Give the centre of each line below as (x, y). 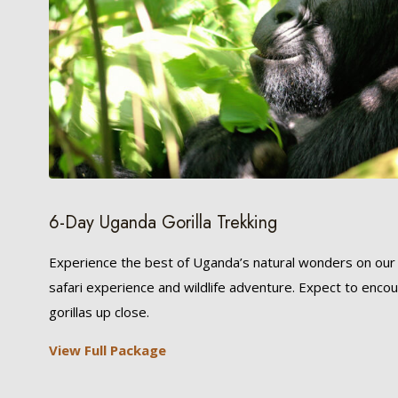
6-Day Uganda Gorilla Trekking (163, 222)
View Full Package (107, 350)
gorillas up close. (99, 311)
